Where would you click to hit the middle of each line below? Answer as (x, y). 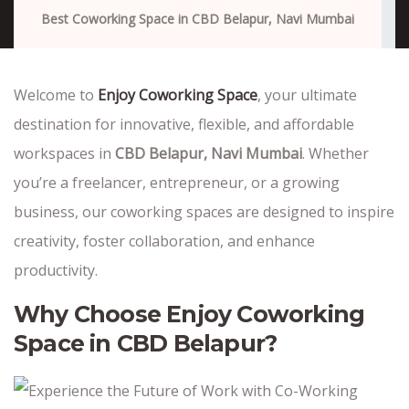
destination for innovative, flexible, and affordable (184, 124)
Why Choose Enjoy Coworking (189, 314)
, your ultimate (307, 95)
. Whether (336, 153)
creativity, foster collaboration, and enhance (164, 241)
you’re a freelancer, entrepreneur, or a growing (177, 183)
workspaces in (64, 153)
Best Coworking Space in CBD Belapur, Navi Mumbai (198, 19)
